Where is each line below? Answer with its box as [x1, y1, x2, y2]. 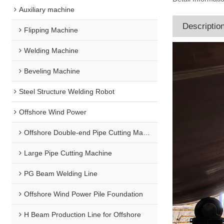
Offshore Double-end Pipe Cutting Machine [24, 128, 143, 136]
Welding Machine [24, 46, 79, 54]
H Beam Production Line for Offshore [24, 210, 141, 218]
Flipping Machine [24, 25, 78, 34]
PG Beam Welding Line [24, 169, 98, 177]
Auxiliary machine [19, 5, 75, 13]
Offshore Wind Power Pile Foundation [24, 189, 143, 198]
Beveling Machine [24, 66, 80, 75]
